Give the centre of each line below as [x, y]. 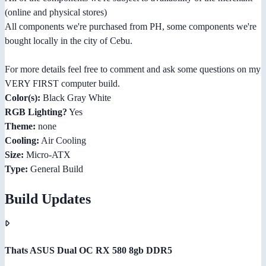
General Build [56, 169]
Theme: [20, 126]
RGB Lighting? [36, 112]
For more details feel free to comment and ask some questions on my [133, 69]
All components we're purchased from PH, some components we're [131, 27]
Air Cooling [63, 141]
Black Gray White [76, 98]
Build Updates [48, 199]
